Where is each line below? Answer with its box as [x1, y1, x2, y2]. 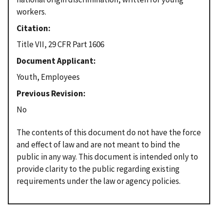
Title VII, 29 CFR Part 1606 [17, 39, 104, 50]
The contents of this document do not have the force [17, 127, 201, 138]
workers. [17, 6, 46, 18]
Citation [17, 22, 48, 34]
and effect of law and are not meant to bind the [17, 139, 180, 150]
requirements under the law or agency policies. [17, 175, 181, 186]
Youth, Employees [17, 72, 80, 83]
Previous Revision [17, 88, 83, 99]
